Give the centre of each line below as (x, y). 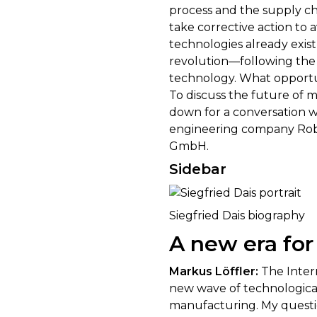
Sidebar (198, 169)
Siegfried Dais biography (237, 215)
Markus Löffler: (214, 271)
